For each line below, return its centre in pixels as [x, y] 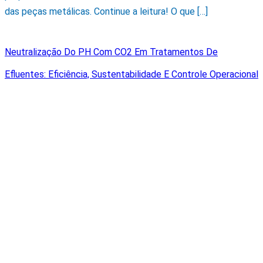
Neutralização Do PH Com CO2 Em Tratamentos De [111, 52]
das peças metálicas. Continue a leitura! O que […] [106, 12]
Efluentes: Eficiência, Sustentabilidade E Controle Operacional [131, 74]
